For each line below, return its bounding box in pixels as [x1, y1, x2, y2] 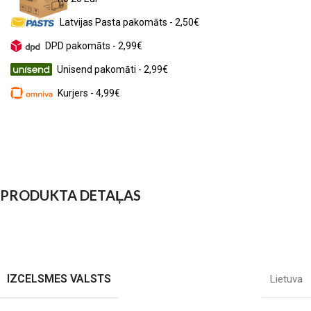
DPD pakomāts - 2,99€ [45, 40, 143, 51]
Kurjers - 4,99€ [58, 87, 121, 99]
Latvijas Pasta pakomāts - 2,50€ [59, 17, 199, 28]
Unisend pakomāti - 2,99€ [57, 64, 168, 75]
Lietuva [270, 273, 303, 285]
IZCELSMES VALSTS [7, 272, 111, 285]
